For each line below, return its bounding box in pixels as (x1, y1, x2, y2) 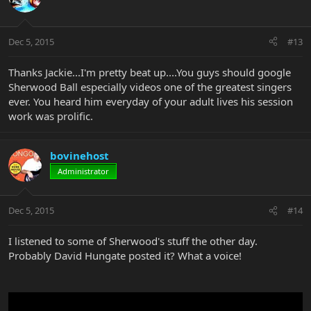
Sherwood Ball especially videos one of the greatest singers (8, 79, 292, 94)
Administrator (58, 165, 109, 176)
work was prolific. (8, 108, 93, 123)
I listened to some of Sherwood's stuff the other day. (8, 234, 258, 249)
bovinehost (50, 148, 109, 162)
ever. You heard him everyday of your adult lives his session (8, 94, 293, 108)
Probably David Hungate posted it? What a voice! (8, 249, 242, 263)
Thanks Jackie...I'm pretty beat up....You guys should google (8, 65, 291, 79)
